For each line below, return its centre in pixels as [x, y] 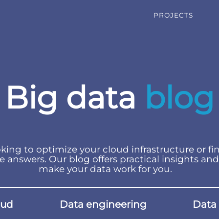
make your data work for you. [105, 169]
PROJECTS [173, 15]
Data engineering [103, 205]
